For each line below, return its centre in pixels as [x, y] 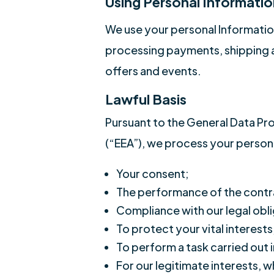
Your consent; [153, 173]
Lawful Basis [146, 99]
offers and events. [153, 71]
